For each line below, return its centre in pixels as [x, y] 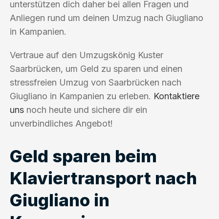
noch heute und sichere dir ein [86, 109]
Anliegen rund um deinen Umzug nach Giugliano [107, 18]
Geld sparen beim [83, 156]
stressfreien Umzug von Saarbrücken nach [96, 82]
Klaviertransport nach [103, 178]
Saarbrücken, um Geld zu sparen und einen [96, 68]
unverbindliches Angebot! [61, 123]
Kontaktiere [176, 96]
